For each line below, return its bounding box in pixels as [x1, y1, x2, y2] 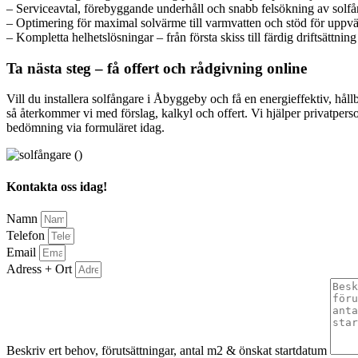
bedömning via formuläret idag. [6, 121, 165, 135]
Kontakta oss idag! [6, 179, 107, 193]
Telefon [6, 228, 48, 242]
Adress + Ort [6, 261, 75, 276]
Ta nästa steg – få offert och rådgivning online [6, 59, 307, 77]
